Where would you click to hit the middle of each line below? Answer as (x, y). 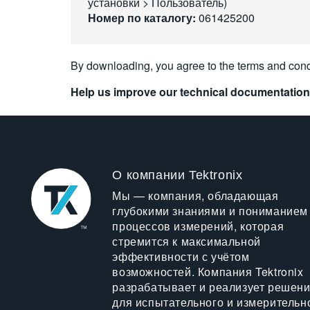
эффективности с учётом (181, 256)
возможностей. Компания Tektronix (208, 272)
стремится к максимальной (186, 241)
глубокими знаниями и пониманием (210, 211)
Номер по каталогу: (142, 18)
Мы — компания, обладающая (195, 195)
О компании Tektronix (177, 175)
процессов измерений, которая (198, 226)
